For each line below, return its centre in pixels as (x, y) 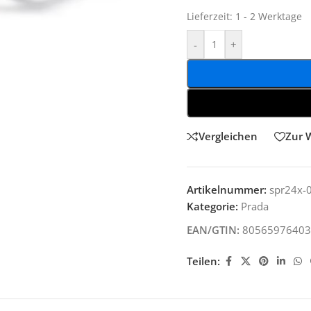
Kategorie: (212, 206)
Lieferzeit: (211, 17)
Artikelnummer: (228, 189)
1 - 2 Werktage (269, 17)
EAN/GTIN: (213, 229)
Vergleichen (228, 136)
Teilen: (203, 261)
